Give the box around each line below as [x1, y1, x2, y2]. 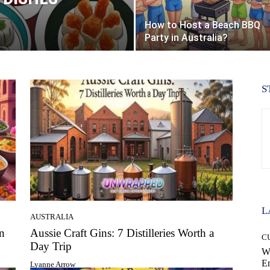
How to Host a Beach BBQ [145, 19, 260, 31]
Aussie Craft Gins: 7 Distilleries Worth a [30, 227, 214, 240]
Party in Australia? [145, 31, 228, 43]
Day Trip [30, 240, 72, 253]
